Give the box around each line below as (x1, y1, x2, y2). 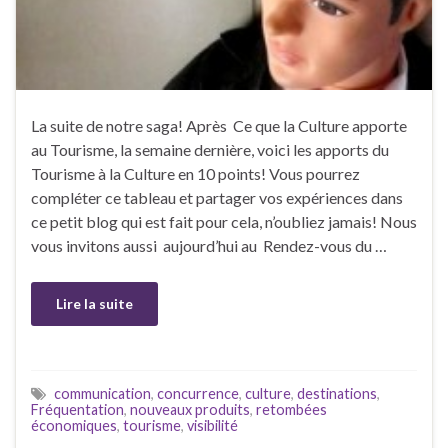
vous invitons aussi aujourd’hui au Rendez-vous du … (31, 235, 387, 255)
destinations (297, 384, 377, 402)
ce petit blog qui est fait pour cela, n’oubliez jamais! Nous (31, 211, 417, 231)
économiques (31, 416, 117, 434)
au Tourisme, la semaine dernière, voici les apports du (31, 139, 389, 159)
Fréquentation (31, 400, 124, 418)
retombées (256, 400, 327, 418)
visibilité (187, 416, 238, 434)
